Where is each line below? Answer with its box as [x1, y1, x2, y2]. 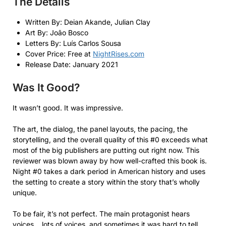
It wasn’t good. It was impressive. [13, 103, 123, 112]
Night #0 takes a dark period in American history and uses [13, 166, 205, 176]
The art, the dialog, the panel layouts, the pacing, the [13, 124, 188, 133]
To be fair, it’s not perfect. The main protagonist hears [13, 209, 190, 218]
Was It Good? [13, 81, 80, 94]
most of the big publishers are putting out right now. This [13, 145, 199, 154]
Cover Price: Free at [25, 49, 93, 58]
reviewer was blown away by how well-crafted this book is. [13, 156, 207, 165]
